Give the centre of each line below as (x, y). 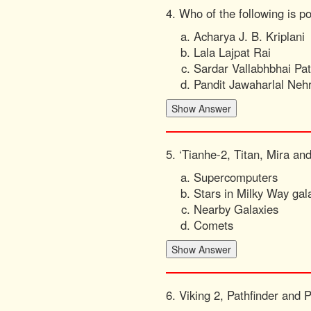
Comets (213, 225)
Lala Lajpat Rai (232, 52)
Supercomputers (236, 177)
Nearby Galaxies (236, 209)
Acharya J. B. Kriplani (249, 36)
